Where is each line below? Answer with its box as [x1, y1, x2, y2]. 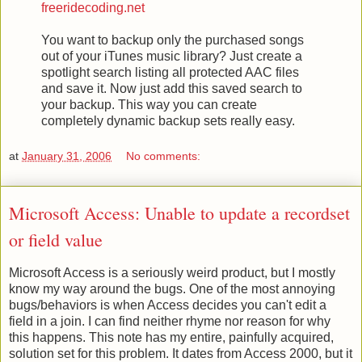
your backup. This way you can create [41, 98, 257, 112]
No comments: [126, 149, 201, 162]
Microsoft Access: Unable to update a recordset [9, 200, 350, 225]
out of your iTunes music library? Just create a [41, 49, 302, 64]
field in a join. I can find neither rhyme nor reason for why [9, 314, 330, 328]
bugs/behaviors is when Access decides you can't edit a [9, 297, 326, 312]
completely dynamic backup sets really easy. [41, 114, 295, 128]
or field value [9, 227, 103, 251]
